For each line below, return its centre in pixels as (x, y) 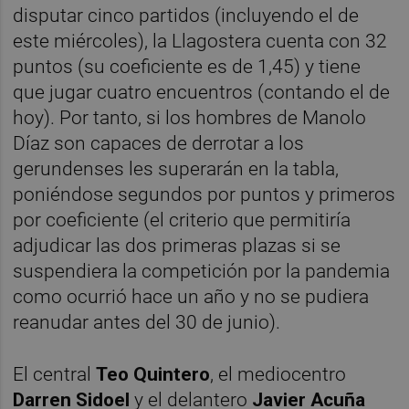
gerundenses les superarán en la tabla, (176, 168)
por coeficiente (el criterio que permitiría (182, 220)
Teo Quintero (153, 374)
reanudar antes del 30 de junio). (147, 322)
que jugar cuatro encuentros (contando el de (202, 92)
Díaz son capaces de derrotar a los (159, 143)
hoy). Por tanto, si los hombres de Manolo (190, 117)
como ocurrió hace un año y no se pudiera (191, 296)
